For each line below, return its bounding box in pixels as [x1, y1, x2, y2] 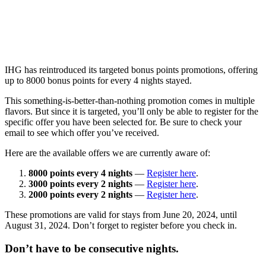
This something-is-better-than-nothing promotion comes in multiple [5, 95, 255, 106]
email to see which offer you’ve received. [5, 127, 159, 138]
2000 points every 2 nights [28, 189, 132, 199]
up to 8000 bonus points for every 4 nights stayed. [5, 75, 192, 85]
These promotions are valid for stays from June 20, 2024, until [5, 209, 237, 220]
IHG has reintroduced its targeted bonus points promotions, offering [5, 64, 258, 75]
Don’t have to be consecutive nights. [5, 242, 179, 255]
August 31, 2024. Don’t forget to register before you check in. [5, 220, 237, 230]
